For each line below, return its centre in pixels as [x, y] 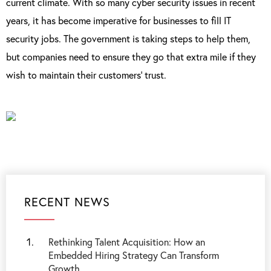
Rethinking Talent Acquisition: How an [127, 242]
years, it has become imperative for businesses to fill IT [119, 20]
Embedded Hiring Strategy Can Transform [134, 255]
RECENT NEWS [67, 202]
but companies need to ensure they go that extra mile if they [131, 57]
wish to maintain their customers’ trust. [86, 75]
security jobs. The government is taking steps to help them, [128, 38]
